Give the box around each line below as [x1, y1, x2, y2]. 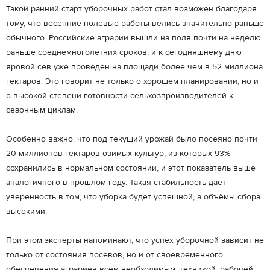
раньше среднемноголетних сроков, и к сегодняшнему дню [6, 47, 242, 58]
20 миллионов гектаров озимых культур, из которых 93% [6, 148, 230, 159]
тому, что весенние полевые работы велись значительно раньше [6, 18, 264, 29]
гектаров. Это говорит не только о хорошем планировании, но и [6, 76, 259, 87]
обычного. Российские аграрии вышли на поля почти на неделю [6, 33, 261, 43]
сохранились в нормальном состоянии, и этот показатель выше [6, 163, 256, 174]
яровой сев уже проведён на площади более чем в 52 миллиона [6, 61, 263, 72]
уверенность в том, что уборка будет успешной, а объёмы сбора [6, 192, 260, 202]
